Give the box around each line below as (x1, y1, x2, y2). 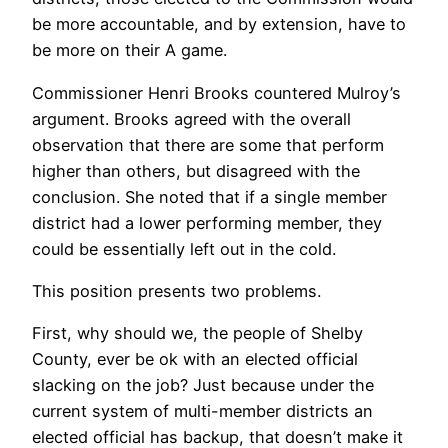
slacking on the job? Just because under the (32, 375, 374, 396)
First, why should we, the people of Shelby (32, 323, 363, 344)
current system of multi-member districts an (32, 401, 373, 422)
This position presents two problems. (32, 280, 321, 301)
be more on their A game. (32, 40, 227, 61)
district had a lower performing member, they (32, 212, 382, 233)
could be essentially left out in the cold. (32, 238, 336, 259)
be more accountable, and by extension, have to (32, 14, 406, 35)
